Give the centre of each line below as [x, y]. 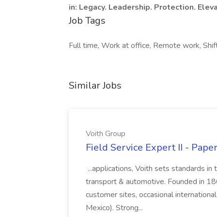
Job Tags [87, 21]
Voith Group [106, 134]
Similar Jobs [95, 85]
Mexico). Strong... [115, 208]
